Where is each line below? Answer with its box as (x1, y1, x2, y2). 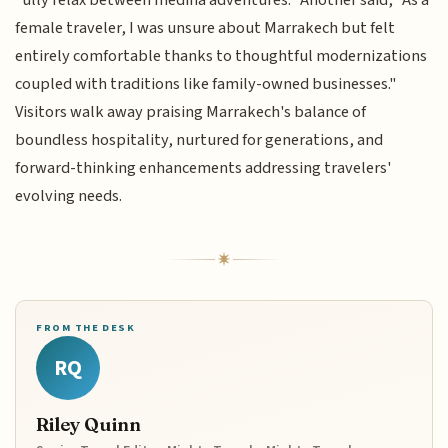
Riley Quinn (36, 412, 142, 436)
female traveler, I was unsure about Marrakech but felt (15, 16, 396, 41)
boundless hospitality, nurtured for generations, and (15, 128, 384, 153)
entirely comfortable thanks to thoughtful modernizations (15, 44, 428, 69)
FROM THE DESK (36, 320, 136, 336)
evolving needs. (15, 184, 123, 209)
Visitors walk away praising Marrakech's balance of (15, 100, 367, 125)
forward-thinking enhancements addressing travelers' (15, 156, 392, 181)
